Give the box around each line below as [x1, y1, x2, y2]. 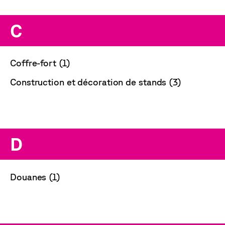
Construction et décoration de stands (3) [10, 77, 181, 87]
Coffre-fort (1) [10, 58, 70, 68]
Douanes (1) [10, 171, 60, 182]
